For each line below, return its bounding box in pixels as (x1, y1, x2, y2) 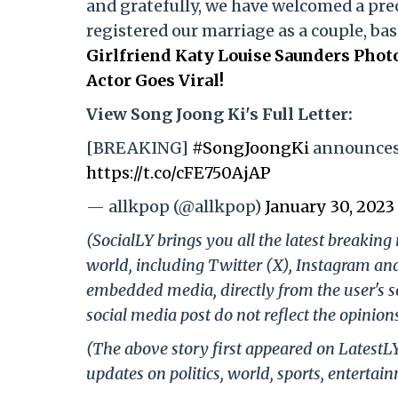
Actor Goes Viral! (86, 70, 224, 92)
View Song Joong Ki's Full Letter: (86, 104, 356, 125)
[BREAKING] (86, 138, 192, 159)
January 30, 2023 (265, 196, 394, 218)
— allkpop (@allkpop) (86, 196, 265, 218)
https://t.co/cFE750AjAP (86, 163, 271, 184)
